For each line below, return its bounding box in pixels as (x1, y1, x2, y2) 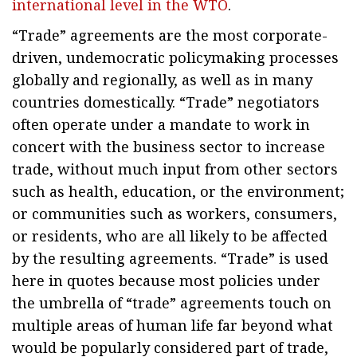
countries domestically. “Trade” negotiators (12, 92, 320, 112)
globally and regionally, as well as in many (12, 70, 312, 89)
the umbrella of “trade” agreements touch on (12, 293, 331, 312)
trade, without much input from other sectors (12, 159, 338, 178)
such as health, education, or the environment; (12, 182, 344, 201)
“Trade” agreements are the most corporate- (12, 25, 328, 45)
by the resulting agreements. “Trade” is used (12, 249, 328, 268)
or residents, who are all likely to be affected (12, 226, 328, 245)
